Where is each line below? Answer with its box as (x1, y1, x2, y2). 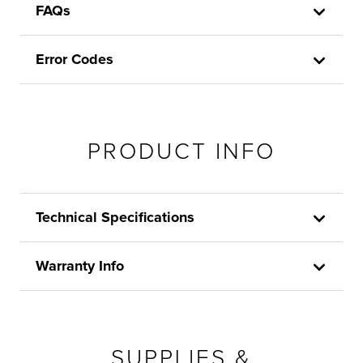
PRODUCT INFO (88, 137, 275, 165)
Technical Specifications (36, 207, 194, 226)
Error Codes (36, 49, 113, 68)
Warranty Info (36, 256, 124, 275)
